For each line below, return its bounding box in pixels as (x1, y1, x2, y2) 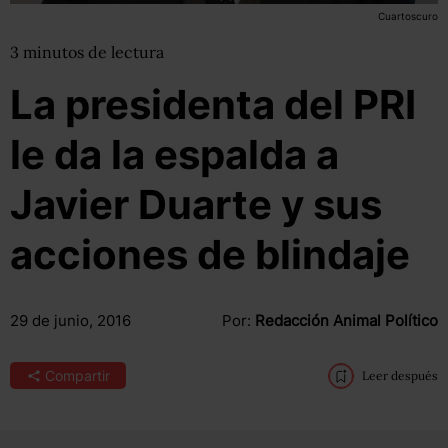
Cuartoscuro (377, 10, 438, 22)
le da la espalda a (10, 130, 339, 179)
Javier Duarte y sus (10, 180, 382, 229)
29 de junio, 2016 (10, 311, 131, 330)
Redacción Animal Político (254, 311, 438, 330)
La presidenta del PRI (10, 80, 416, 129)
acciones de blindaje (10, 230, 410, 279)
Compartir (44, 367, 110, 384)
